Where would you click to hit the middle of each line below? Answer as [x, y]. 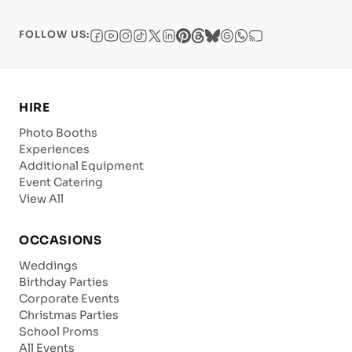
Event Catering [61, 182]
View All [41, 198]
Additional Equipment [81, 165]
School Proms [59, 331]
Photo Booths [58, 132]
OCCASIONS [60, 240]
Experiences [54, 149]
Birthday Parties [64, 282]
